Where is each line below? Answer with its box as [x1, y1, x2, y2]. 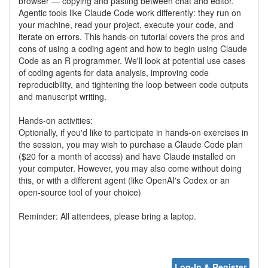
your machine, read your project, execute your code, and [19, 18, 233, 31]
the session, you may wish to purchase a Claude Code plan [19, 138, 243, 150]
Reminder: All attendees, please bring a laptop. [19, 209, 196, 222]
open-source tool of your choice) [19, 185, 141, 198]
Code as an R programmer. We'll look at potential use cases [19, 54, 245, 66]
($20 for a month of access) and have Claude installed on [19, 150, 236, 162]
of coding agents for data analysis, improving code [19, 66, 209, 78]
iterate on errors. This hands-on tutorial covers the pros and [19, 30, 245, 42]
